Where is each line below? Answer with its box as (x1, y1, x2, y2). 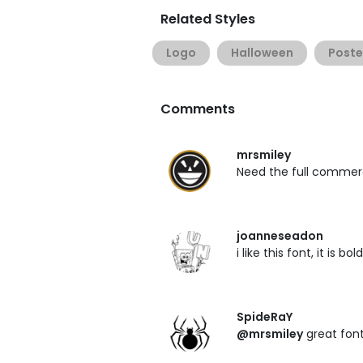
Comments (160, 100, 235, 118)
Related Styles (160, 10, 255, 28)
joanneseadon (237, 228, 323, 244)
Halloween (231, 45, 293, 61)
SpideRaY (237, 309, 293, 325)
